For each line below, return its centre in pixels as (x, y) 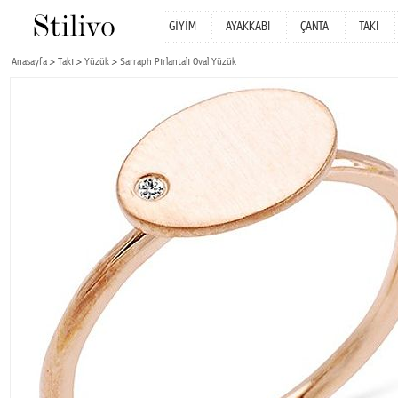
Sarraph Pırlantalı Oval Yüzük (178, 62)
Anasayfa (29, 62)
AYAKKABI (248, 27)
